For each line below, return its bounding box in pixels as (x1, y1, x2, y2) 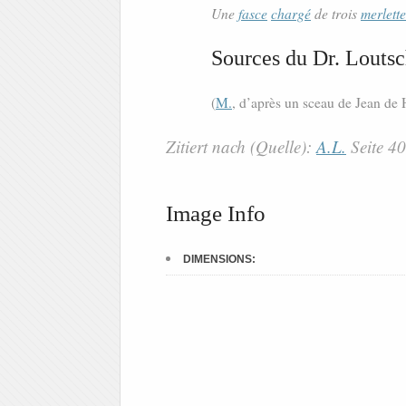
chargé (271, 4, 311, 24)
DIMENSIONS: (183, 253, 256, 266)
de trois (311, 4, 361, 24)
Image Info (166, 201, 266, 227)
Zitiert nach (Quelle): (166, 135, 316, 159)
